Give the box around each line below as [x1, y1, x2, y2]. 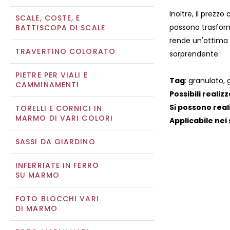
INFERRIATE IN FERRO [15, 160, 99, 170]
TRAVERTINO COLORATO [15, 46, 116, 56]
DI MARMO [15, 203, 57, 214]
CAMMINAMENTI [15, 80, 80, 90]
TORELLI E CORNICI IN [15, 103, 102, 113]
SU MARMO [15, 170, 60, 180]
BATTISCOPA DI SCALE [15, 23, 105, 33]
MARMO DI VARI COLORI [15, 113, 113, 123]
